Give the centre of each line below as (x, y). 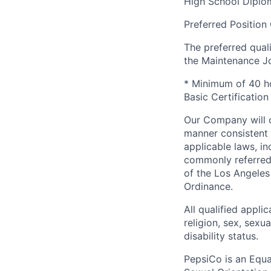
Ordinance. (208, 186)
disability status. (221, 236)
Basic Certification (226, 96)
